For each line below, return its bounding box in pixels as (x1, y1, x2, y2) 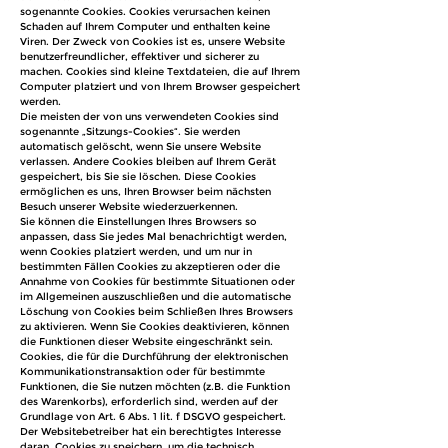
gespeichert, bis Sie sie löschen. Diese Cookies (20, 170, 256, 183)
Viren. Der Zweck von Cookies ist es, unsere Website (20, 35, 285, 48)
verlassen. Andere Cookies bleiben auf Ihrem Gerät (20, 155, 276, 168)
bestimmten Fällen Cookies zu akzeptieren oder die (20, 260, 280, 273)
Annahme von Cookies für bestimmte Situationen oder (20, 275, 295, 288)
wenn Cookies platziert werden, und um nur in (20, 245, 252, 258)
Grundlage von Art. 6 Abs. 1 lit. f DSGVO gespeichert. (20, 410, 286, 423)
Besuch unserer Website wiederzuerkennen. (20, 200, 238, 213)
